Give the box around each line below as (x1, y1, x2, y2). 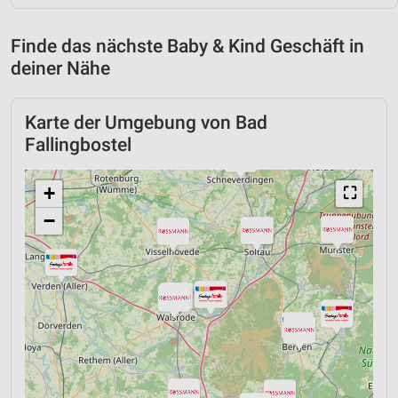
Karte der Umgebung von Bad (25, 111, 267, 133)
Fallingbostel (25, 133, 131, 155)
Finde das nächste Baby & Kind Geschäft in (11, 35, 364, 57)
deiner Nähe (11, 57, 110, 79)
